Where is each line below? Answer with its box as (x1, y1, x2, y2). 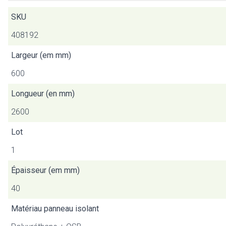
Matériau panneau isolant (11, 204, 99, 213)
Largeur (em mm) (11, 50, 71, 60)
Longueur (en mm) (11, 89, 75, 98)
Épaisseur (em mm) (11, 165, 80, 175)
